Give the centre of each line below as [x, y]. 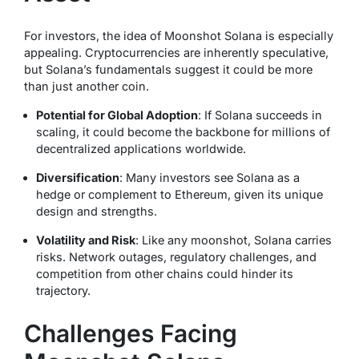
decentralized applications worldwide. [141, 149]
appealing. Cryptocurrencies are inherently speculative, [176, 53]
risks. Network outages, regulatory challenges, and [176, 257]
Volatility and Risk [86, 240]
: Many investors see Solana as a [210, 178]
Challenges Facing [131, 334]
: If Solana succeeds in [260, 115]
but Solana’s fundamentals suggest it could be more [168, 70]
